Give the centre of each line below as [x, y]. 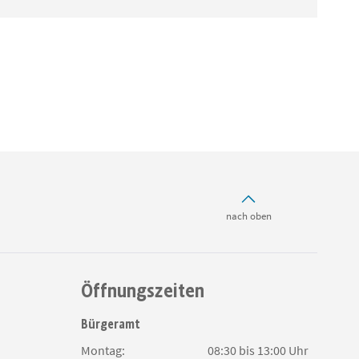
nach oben [248, 216]
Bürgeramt [111, 324]
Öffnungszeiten [143, 290]
